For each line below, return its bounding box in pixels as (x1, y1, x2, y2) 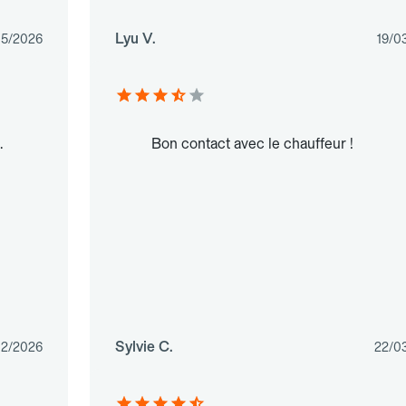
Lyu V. (114, 30, 156, 48)
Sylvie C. (114, 338, 173, 356)
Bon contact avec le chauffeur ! (150, 135, 353, 153)
